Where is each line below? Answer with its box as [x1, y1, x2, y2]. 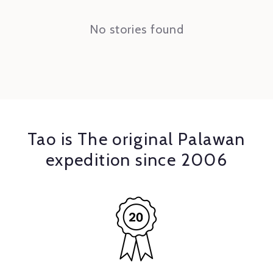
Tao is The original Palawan [27, 129, 246, 149]
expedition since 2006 [45, 149, 228, 170]
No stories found [89, 22, 184, 37]
